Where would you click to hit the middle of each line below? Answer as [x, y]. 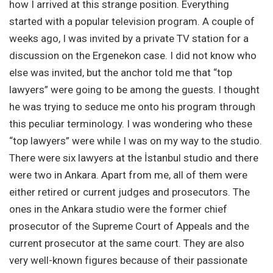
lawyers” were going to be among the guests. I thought [134, 89]
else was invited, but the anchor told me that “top [121, 72]
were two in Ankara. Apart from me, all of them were [128, 175]
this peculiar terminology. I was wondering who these [131, 123]
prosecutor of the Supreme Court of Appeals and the [129, 226]
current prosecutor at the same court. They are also [127, 243]
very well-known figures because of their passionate [128, 260]
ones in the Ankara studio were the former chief [118, 209]
